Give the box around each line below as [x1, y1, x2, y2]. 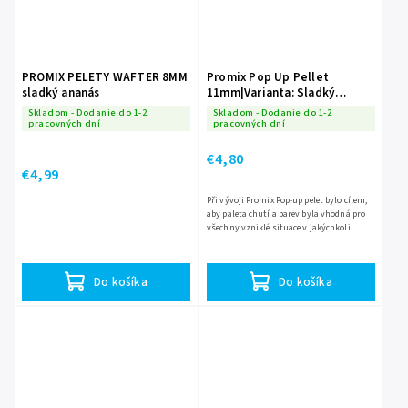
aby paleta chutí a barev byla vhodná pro [207, 208, 365, 221]
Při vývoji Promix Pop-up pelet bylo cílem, [207, 194, 368, 208]
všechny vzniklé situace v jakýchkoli [207, 221, 351, 235]
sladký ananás [22, 84, 100, 102]
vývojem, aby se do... [207, 249, 286, 262]
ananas [207, 99, 246, 117]
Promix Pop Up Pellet [207, 68, 329, 87]
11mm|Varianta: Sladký [207, 84, 336, 102]
